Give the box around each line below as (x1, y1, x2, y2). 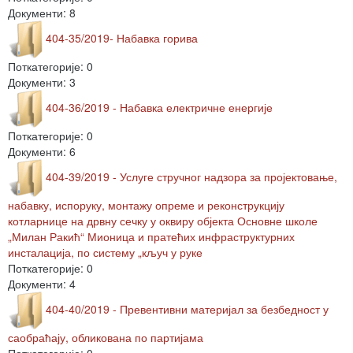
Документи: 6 (8, 143, 76, 159)
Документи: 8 (8, 5, 76, 20)
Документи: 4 (8, 276, 76, 292)
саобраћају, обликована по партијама (8, 329, 203, 345)
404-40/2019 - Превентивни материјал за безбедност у (46, 300, 329, 317)
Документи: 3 (8, 74, 76, 90)
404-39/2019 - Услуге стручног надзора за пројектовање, (46, 168, 337, 184)
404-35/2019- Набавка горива (46, 29, 198, 46)
